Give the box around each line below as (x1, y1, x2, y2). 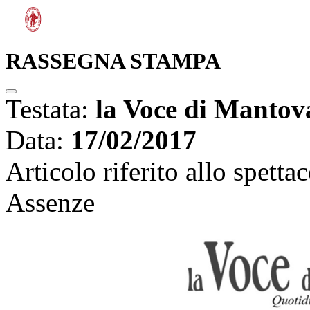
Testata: (6, 94, 95, 125)
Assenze (6, 188, 95, 218)
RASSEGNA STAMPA (6, 48, 221, 74)
